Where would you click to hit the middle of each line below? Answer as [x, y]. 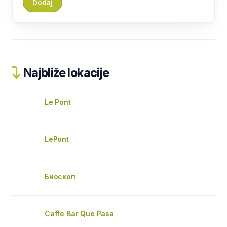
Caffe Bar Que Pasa [79, 214]
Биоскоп [60, 177]
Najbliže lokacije [65, 73]
